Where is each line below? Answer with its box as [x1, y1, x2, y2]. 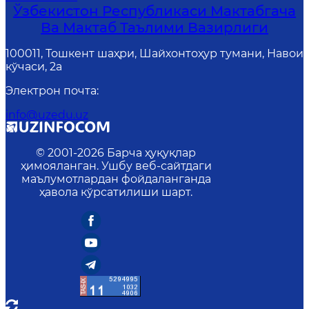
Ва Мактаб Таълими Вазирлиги [41, 19, 268, 36]
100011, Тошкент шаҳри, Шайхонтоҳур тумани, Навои [6, 47, 303, 60]
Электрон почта [6, 84, 97, 97]
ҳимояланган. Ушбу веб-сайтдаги [20, 159, 212, 172]
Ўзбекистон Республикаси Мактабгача [13, 3, 296, 19]
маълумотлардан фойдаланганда [21, 172, 211, 186]
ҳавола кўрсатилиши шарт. [39, 186, 192, 199]
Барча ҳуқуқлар [107, 146, 196, 159]
